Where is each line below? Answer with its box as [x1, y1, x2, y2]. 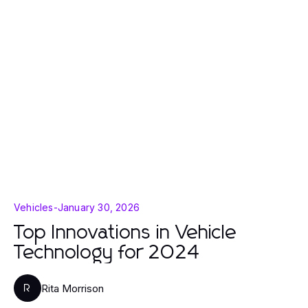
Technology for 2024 [14, 243, 200, 263]
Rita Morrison [41, 281, 104, 295]
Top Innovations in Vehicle [14, 223, 237, 243]
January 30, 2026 [57, 201, 140, 213]
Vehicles [14, 201, 54, 213]
